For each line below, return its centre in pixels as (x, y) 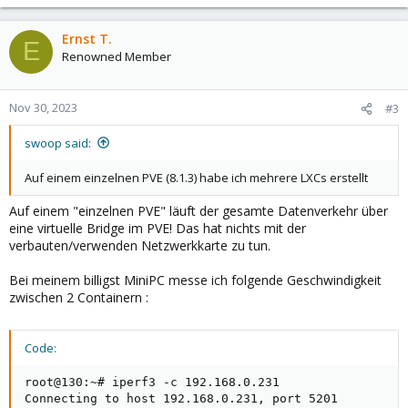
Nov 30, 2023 (43, 107)
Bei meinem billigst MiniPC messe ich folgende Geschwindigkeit (195, 280)
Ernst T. (87, 38)
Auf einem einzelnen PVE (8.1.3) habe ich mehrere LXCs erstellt (196, 177)
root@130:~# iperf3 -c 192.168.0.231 (152, 382)
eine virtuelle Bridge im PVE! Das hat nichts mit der (158, 228)
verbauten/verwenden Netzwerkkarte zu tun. (140, 245)
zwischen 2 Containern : (79, 297)
